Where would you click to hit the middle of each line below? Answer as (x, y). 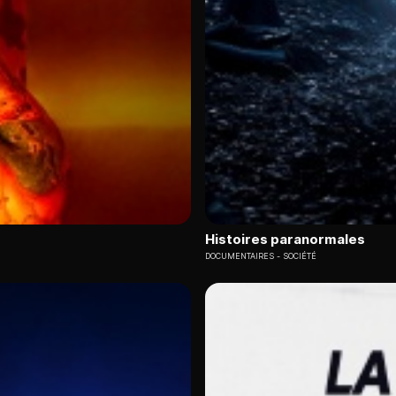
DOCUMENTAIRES (240, 255)
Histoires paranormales (285, 239)
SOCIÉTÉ (300, 255)
